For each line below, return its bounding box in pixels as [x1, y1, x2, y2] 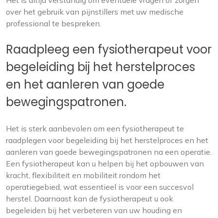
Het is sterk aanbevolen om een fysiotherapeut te [6, 124, 184, 134]
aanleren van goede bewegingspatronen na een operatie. [6, 147, 212, 157]
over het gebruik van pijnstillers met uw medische [6, 7, 183, 17]
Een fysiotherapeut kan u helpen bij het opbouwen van [6, 159, 204, 169]
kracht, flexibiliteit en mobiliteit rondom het [6, 170, 161, 181]
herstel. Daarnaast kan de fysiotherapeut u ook [6, 194, 173, 204]
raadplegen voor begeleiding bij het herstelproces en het [6, 135, 208, 145]
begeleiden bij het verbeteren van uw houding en [6, 205, 182, 216]
